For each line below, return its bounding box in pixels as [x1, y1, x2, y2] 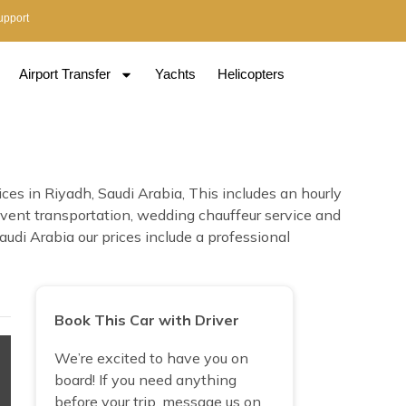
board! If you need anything [53, 370, 237, 389]
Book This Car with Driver [53, 310, 239, 329]
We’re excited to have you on [53, 348, 248, 367]
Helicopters [217, 66, 285, 82]
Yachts [155, 66, 197, 82]
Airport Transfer [19, 66, 111, 82]
